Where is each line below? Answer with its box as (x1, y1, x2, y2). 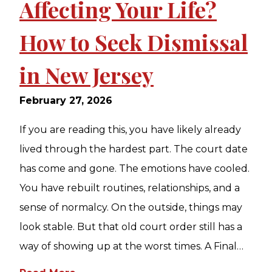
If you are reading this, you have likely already (19, 124, 241, 135)
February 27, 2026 (19, 95, 112, 106)
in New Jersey (19, 60, 154, 89)
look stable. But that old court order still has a (19, 221, 242, 233)
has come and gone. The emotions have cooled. (19, 163, 250, 174)
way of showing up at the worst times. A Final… (19, 240, 243, 252)
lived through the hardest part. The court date (19, 143, 248, 155)
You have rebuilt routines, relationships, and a (19, 182, 240, 194)
